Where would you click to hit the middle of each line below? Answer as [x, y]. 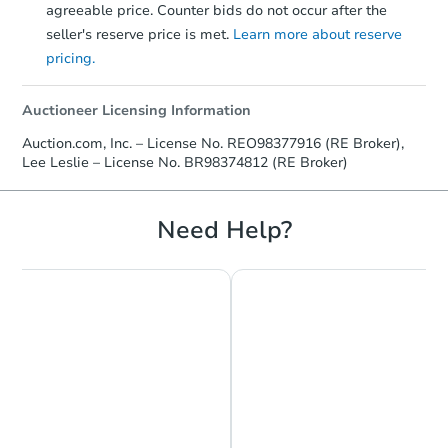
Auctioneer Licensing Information [136, 110]
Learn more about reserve [317, 34]
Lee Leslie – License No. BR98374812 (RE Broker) [185, 162]
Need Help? [224, 229]
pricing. [70, 58]
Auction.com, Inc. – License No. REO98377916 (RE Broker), [213, 143]
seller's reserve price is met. [139, 34]
